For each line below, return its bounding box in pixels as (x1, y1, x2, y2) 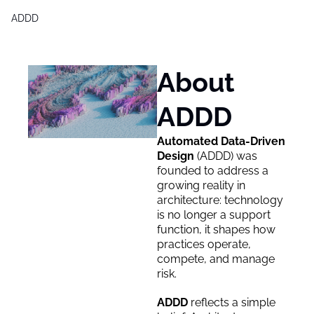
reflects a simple (191, 296, 275, 309)
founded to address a (157, 164, 268, 177)
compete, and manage (157, 252, 275, 266)
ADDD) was (200, 149, 257, 163)
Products (156, 19, 205, 34)
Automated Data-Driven (157, 135, 285, 148)
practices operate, (157, 238, 251, 251)
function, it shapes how (157, 223, 275, 236)
